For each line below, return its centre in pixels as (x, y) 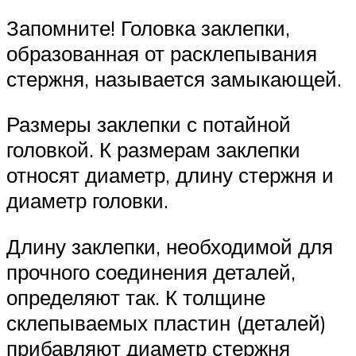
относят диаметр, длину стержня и (170, 175)
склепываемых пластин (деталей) (166, 322)
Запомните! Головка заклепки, (148, 27)
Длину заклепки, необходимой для (170, 246)
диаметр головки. (87, 201)
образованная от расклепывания (162, 53)
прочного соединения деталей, (151, 271)
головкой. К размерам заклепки (153, 150)
